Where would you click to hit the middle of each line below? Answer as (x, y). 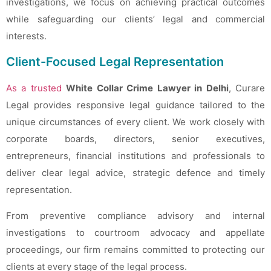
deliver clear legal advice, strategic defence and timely (135, 173)
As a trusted (34, 88)
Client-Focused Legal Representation (115, 62)
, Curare (247, 88)
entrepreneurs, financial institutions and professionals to (135, 156)
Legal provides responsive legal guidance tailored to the (135, 105)
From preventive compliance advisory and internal (135, 215)
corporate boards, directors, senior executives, (135, 139)
